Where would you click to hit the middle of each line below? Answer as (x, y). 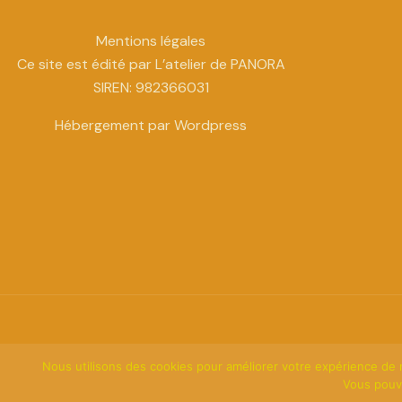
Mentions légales (151, 40)
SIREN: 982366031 (151, 87)
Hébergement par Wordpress (151, 125)
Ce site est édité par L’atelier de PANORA (151, 64)
